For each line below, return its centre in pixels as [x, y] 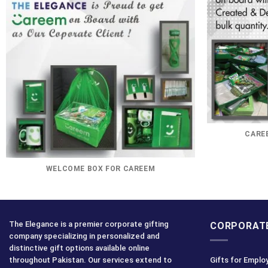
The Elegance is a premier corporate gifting [89, 224]
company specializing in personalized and [84, 236]
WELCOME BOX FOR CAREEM [100, 169]
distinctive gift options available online [79, 248]
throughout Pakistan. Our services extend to [90, 260]
